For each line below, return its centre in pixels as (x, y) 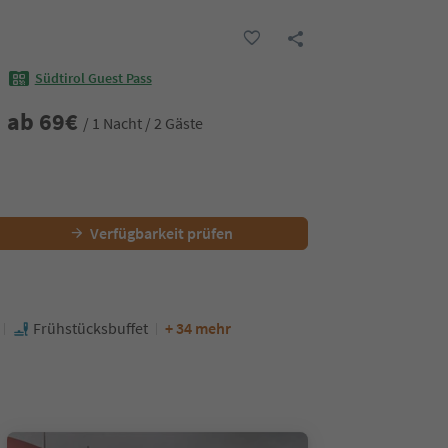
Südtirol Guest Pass (93, 78)
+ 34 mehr (198, 328)
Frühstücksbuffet (90, 328)
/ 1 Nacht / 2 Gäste (142, 122)
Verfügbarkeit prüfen (161, 233)
